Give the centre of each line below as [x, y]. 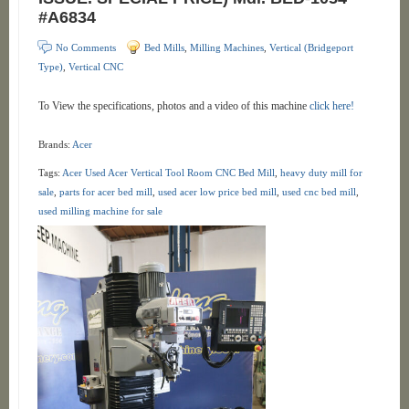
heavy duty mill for [321, 173]
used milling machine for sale [100, 211]
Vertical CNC [95, 67]
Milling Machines [226, 47]
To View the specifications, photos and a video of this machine [173, 106]
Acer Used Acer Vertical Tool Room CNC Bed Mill [168, 173]
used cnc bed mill [319, 192]
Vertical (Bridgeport [311, 47]
